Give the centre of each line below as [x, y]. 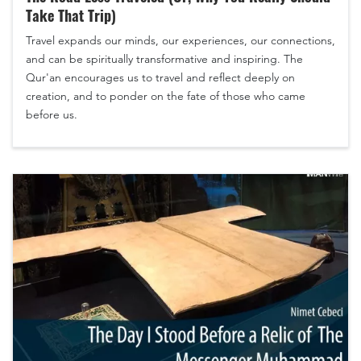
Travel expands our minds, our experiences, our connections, [180, 41]
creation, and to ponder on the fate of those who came [166, 96]
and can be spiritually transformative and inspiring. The [164, 59]
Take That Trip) [71, 16]
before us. [52, 115]
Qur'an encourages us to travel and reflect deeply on [160, 78]
